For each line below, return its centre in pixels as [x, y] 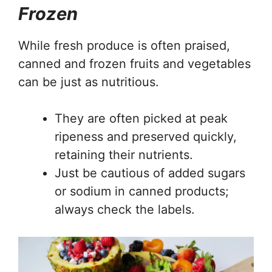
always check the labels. [125, 210]
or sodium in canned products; [142, 192]
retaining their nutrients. [124, 155]
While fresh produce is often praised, [124, 46]
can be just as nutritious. [89, 82]
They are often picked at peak [141, 119]
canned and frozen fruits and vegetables [134, 64]
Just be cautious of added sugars [150, 173]
